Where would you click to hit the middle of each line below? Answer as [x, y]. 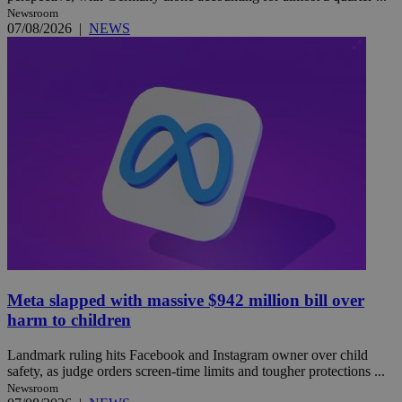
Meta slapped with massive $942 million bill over [186, 301]
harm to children [69, 320]
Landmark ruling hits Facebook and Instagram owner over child [188, 354]
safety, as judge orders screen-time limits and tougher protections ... [196, 371]
